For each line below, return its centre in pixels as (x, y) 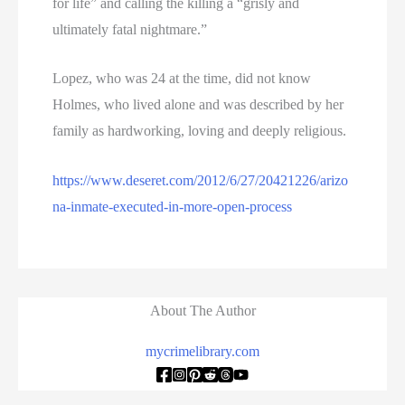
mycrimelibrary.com (202, 351)
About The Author (202, 310)
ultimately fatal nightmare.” (130, 29)
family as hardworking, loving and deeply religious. (200, 131)
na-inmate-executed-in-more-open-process (173, 207)
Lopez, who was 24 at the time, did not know (182, 79)
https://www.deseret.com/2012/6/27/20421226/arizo (201, 181)
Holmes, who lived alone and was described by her (198, 105)
